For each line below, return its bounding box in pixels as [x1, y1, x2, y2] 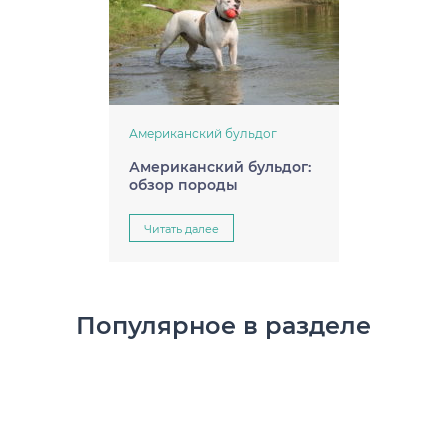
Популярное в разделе [76, 311, 372, 340]
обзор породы [128, 176, 238, 194]
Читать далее [143, 222, 219, 236]
